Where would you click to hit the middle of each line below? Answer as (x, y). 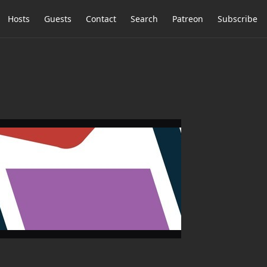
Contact (101, 19)
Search (144, 19)
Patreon (188, 19)
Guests (58, 19)
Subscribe (237, 19)
